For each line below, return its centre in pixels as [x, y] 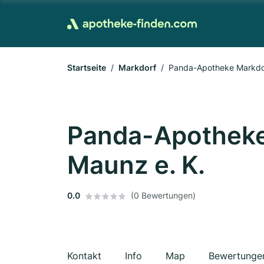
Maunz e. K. [136, 165]
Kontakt [84, 256]
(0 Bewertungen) [163, 195]
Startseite [87, 67]
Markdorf [137, 67]
